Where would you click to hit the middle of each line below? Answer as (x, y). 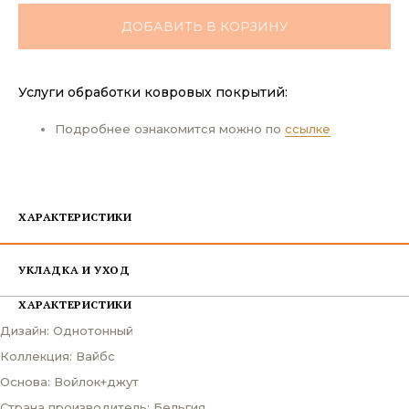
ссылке (308, 128)
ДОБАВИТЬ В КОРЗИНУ (204, 26)
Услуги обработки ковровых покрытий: (153, 92)
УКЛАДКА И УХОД (74, 269)
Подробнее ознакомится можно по (170, 128)
